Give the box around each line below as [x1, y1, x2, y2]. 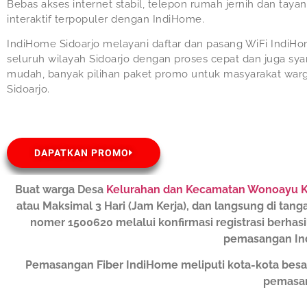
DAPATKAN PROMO [34, 147, 129, 158]
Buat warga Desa [15, 182, 106, 196]
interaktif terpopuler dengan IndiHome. [7, 12, 204, 25]
